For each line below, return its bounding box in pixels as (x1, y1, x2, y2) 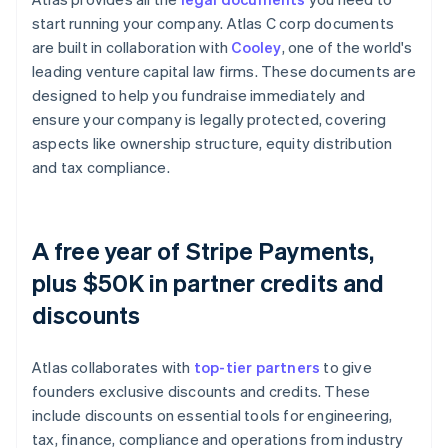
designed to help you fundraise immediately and (32, 85, 366, 106)
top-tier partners (193, 357, 321, 378)
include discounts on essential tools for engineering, (32, 405, 393, 426)
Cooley (231, 37, 282, 58)
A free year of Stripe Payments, (32, 235, 375, 267)
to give (320, 357, 372, 378)
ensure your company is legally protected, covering (32, 109, 387, 130)
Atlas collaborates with (32, 357, 194, 378)
